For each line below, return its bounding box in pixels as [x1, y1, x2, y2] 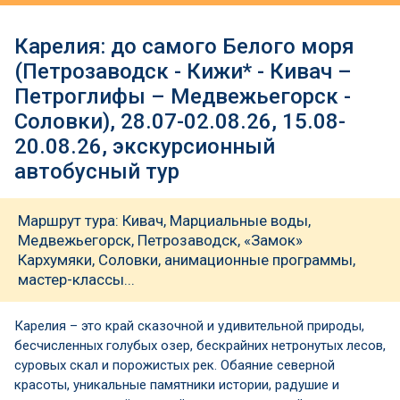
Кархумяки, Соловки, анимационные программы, [18, 251, 355, 269]
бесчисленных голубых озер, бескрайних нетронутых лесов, [14, 337, 386, 354]
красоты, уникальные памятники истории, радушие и [14, 377, 339, 393]
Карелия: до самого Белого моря [14, 34, 354, 59]
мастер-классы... [18, 271, 135, 288]
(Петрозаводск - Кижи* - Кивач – [14, 59, 352, 84]
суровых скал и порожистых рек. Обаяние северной [14, 357, 335, 373]
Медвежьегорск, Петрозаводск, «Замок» [18, 231, 303, 249]
